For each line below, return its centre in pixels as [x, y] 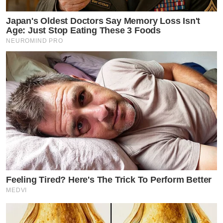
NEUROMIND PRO [35, 41]
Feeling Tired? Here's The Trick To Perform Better [109, 179]
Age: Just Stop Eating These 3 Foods [83, 30]
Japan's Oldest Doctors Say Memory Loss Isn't [103, 21]
